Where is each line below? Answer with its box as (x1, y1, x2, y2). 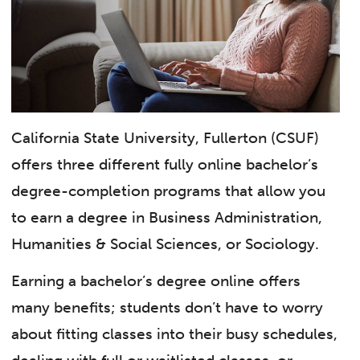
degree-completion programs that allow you (11, 182, 326, 201)
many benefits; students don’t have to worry (11, 297, 324, 317)
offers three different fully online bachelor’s (11, 155, 319, 174)
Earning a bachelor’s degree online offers (11, 271, 301, 290)
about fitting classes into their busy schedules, (11, 324, 338, 343)
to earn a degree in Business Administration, (11, 208, 323, 227)
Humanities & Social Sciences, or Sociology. (11, 235, 320, 254)
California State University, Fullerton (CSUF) (11, 129, 320, 148)
